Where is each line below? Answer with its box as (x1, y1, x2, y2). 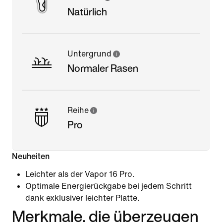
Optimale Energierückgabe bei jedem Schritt (25, 181, 192, 190)
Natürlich (67, 4, 107, 19)
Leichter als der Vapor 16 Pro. (25, 169, 135, 178)
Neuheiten (12, 152, 50, 161)
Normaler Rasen (67, 60, 138, 75)
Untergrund (67, 49, 111, 58)
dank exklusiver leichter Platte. (25, 193, 140, 202)
